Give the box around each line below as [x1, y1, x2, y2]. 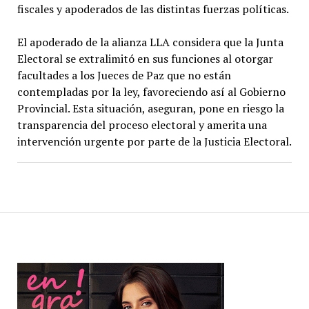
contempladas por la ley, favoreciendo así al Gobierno [17, 83, 286, 99]
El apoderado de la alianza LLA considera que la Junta [17, 34, 283, 50]
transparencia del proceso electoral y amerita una [17, 117, 267, 132]
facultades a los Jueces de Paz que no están [17, 67, 231, 83]
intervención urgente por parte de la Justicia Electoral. [17, 133, 292, 149]
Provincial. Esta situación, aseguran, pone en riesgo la [17, 100, 284, 116]
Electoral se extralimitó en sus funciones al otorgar [17, 50, 273, 66]
